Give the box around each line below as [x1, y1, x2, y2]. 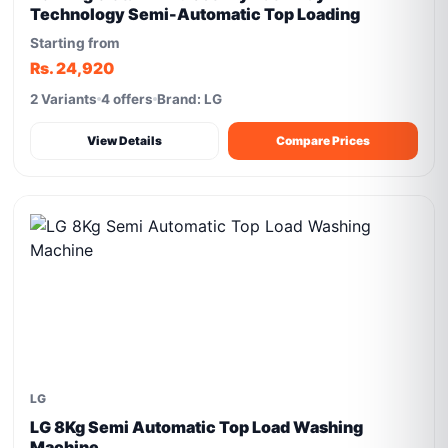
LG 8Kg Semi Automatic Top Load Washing [30, 417, 364, 437]
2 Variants [30, 91, 98, 107]
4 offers [101, 91, 154, 107]
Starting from [30, 35, 121, 51]
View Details [87, 133, 163, 148]
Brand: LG [157, 91, 223, 107]
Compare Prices [276, 133, 370, 148]
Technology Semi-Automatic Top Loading [30, 4, 361, 24]
